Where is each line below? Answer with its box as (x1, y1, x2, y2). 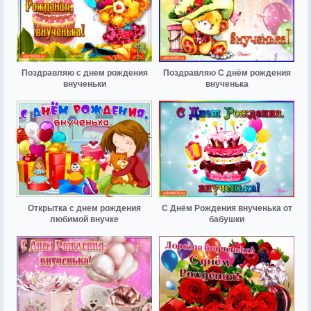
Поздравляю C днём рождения (162, 67, 291, 78)
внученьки (62, 78, 106, 89)
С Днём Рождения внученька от (161, 203, 292, 214)
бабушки (209, 215, 244, 225)
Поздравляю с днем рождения (21, 67, 148, 78)
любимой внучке (50, 215, 119, 225)
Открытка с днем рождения (28, 203, 141, 214)
